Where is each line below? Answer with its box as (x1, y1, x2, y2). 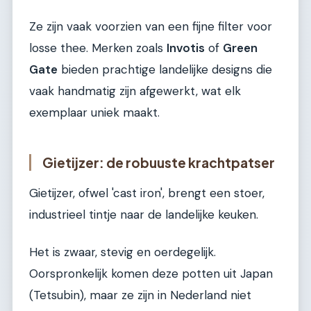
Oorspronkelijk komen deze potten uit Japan (29, 265, 273, 281)
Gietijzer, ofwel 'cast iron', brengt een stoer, (29, 185, 264, 201)
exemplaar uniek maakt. (29, 104, 160, 120)
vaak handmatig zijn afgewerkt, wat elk (29, 83, 241, 99)
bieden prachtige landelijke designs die (58, 61, 272, 77)
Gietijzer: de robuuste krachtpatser (42, 153, 275, 171)
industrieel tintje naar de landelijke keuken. (29, 207, 258, 223)
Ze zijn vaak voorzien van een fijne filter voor (29, 18, 272, 34)
